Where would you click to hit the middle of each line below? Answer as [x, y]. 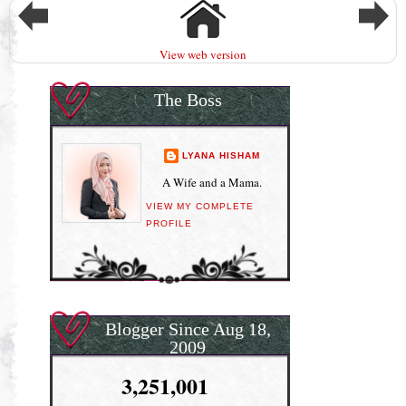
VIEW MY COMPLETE [200, 207]
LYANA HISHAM [221, 156]
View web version [203, 54]
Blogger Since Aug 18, [188, 329]
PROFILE [169, 224]
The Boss [188, 99]
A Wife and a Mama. [212, 182]
